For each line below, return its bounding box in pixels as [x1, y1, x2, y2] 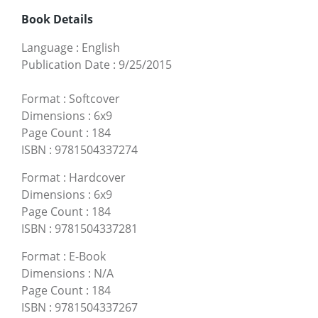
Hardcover [69, 169, 126, 185]
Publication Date [21, 56, 110, 72]
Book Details [21, 11, 93, 27]
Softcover [69, 90, 120, 106]
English [82, 39, 120, 55]
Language [21, 39, 73, 55]
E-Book [69, 248, 106, 264]
